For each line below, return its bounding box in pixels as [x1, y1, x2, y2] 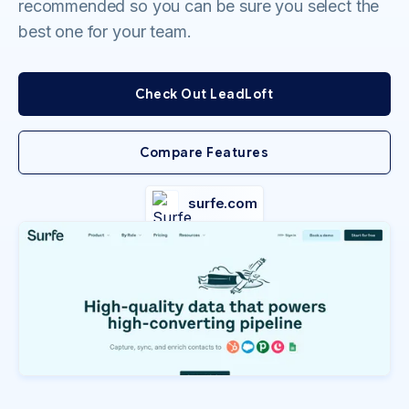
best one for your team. [18, 22, 192, 41]
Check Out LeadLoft [135, 86, 274, 102]
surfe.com [188, 194, 257, 212]
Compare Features [140, 144, 269, 161]
